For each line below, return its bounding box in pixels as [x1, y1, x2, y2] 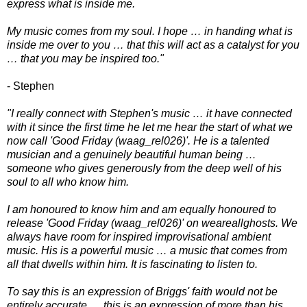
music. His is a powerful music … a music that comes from [7, 244, 287, 256]
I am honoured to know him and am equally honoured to [7, 203, 276, 215]
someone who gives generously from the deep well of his [7, 162, 282, 174]
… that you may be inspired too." [7, 52, 167, 64]
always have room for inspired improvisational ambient [7, 230, 271, 243]
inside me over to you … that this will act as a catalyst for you [7, 38, 299, 51]
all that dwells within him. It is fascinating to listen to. [7, 258, 260, 270]
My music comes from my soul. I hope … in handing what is [7, 25, 293, 37]
